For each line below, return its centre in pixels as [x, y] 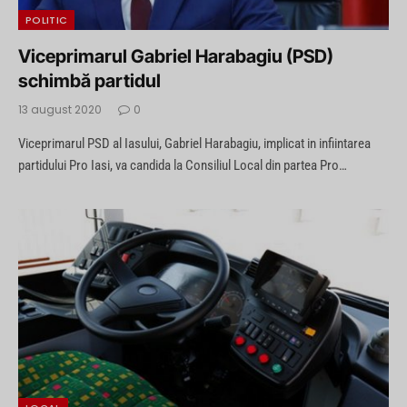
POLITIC [47, 20]
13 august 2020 [60, 110]
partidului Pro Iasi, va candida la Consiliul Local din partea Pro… [183, 166]
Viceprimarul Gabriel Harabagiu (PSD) [176, 57]
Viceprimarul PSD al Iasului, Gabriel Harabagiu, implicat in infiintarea [194, 144]
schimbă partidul [89, 81]
